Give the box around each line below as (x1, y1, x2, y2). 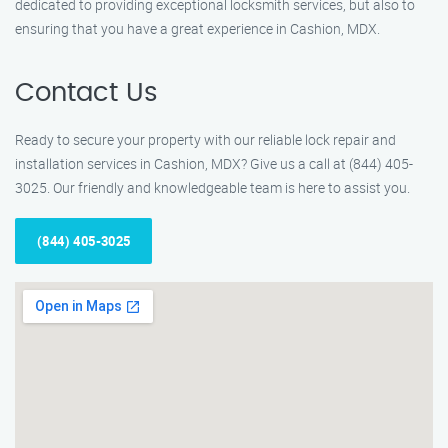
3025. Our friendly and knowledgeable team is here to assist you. (15, 178, 410, 197)
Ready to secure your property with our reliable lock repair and (15, 130, 396, 149)
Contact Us (15, 80, 158, 106)
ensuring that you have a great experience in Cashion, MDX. (15, 19, 380, 38)
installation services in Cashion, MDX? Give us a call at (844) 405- (15, 154, 413, 173)
